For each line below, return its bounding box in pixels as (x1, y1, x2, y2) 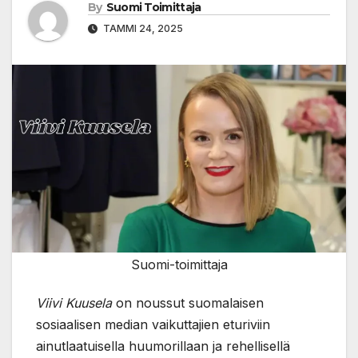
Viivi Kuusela (36, 295, 112, 312)
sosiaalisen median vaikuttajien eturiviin (36, 316, 270, 333)
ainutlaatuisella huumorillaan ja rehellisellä (36, 338, 290, 355)
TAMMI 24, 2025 (101, 22, 183, 35)
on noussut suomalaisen (112, 295, 264, 312)
